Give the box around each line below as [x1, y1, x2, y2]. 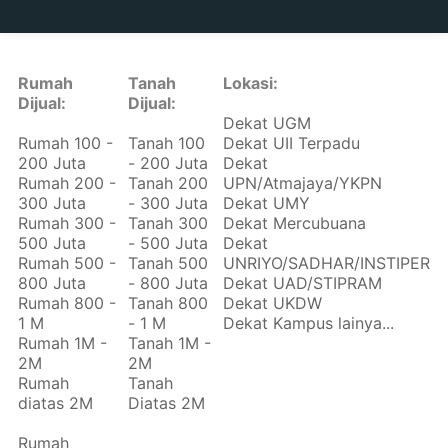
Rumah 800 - [18, 293, 117, 314]
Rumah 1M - [18, 333, 108, 354]
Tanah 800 [128, 293, 209, 314]
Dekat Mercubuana [222, 213, 366, 234]
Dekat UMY [222, 193, 310, 214]
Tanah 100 [128, 133, 206, 154]
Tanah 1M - [128, 333, 212, 354]
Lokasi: [222, 73, 278, 94]
